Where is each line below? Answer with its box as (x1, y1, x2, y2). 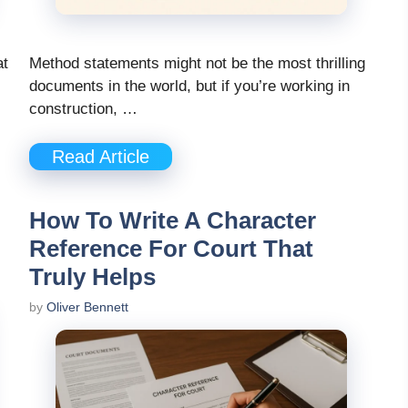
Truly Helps (29, 263, 156, 291)
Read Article (52, 147, 149, 168)
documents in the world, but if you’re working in (29, 76, 350, 95)
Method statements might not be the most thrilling (29, 54, 365, 72)
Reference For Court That (29, 235, 313, 263)
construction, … (29, 99, 138, 117)
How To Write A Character (29, 207, 316, 235)
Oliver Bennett (46, 300, 128, 315)
